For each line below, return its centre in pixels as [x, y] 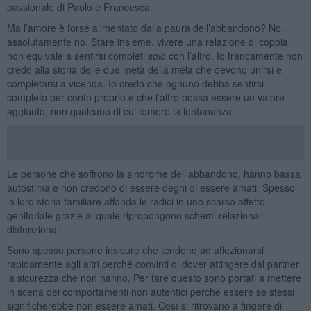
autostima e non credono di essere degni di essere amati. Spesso [151, 187]
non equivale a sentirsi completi [77, 55]
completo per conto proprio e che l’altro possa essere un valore [145, 97]
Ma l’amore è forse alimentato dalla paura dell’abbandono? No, [145, 27]
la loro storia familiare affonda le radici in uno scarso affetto [136, 201]
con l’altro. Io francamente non [234, 55]
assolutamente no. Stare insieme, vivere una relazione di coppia [147, 41]
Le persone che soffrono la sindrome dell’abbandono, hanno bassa [153, 173]
